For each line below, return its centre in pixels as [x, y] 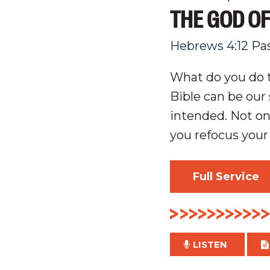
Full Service [226, 177]
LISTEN [210, 244]
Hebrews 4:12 [209, 46]
